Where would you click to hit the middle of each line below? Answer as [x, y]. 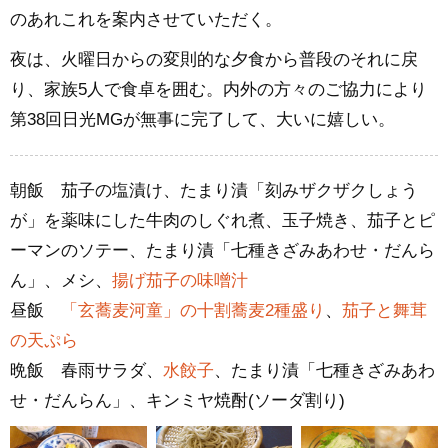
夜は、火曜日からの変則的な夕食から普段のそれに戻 [214, 60]
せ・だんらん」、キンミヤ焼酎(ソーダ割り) [177, 401]
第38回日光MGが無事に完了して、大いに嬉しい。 [202, 120]
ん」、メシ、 [61, 281]
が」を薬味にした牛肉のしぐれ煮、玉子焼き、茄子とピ [222, 221]
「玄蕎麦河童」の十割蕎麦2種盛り [193, 311]
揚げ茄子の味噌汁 [180, 281]
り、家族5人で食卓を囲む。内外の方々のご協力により [218, 90]
